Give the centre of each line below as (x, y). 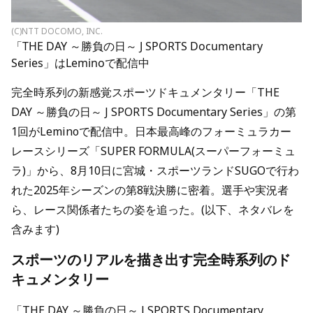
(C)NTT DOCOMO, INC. (57, 31)
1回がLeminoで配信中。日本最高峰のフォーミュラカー (151, 131)
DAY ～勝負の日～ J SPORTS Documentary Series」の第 (154, 112)
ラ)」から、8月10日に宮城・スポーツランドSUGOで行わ (155, 170)
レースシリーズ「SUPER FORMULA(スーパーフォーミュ (153, 151)
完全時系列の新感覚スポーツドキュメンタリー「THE (145, 92)
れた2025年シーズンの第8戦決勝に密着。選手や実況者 (150, 190)
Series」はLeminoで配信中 (80, 63)
